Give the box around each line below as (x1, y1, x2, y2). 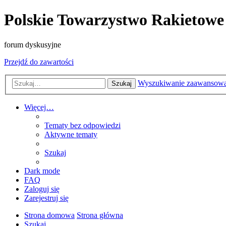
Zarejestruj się (24, 194, 69, 203)
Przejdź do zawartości (4, 57, 74, 66)
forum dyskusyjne (4, 40, 61, 49)
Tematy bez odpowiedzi (44, 121, 121, 130)
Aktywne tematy (44, 130, 97, 139)
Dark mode (24, 166, 60, 176)
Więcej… (24, 103, 54, 112)
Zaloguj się (24, 185, 60, 194)
